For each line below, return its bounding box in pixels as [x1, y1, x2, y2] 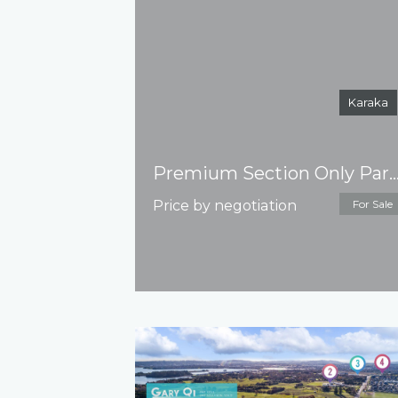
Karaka [348, 95, 389, 109]
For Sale [353, 197, 394, 211]
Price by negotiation [153, 197, 297, 214]
